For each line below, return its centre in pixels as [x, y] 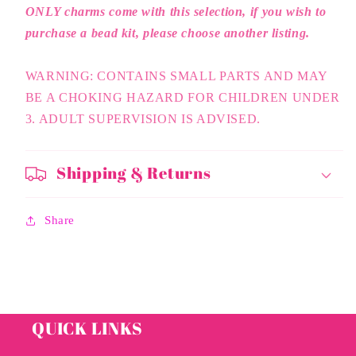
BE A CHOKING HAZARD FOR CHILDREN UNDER [182, 98]
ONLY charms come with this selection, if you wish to [176, 12]
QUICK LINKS [87, 329]
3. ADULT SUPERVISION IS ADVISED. [143, 119]
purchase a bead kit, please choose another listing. [167, 33]
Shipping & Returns [133, 173]
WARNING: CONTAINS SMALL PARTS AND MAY [176, 76]
